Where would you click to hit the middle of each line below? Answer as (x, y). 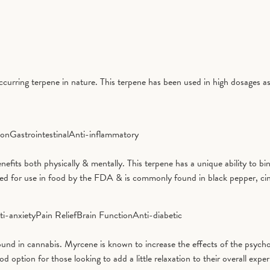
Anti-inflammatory (104, 134)
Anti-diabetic (157, 215)
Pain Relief (56, 215)
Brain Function (105, 215)
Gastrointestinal (39, 134)
